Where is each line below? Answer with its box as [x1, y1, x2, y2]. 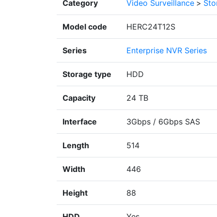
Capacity [62, 93, 95, 103]
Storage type [62, 69, 111, 79]
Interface [62, 117, 97, 127]
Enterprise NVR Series [126, 46, 207, 56]
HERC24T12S [126, 22, 175, 32]
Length [62, 140, 89, 151]
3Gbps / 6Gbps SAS [126, 117, 200, 127]
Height [62, 188, 88, 198]
